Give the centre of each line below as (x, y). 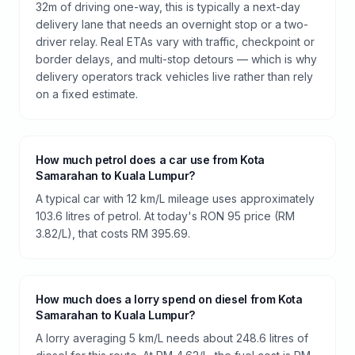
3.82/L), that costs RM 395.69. (113, 233)
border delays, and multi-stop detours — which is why (176, 59)
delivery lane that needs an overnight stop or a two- (172, 24)
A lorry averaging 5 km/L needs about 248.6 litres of (172, 338)
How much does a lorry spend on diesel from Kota (169, 299)
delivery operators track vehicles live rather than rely (174, 76)
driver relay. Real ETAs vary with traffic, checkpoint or (175, 41)
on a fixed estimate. (87, 94)
